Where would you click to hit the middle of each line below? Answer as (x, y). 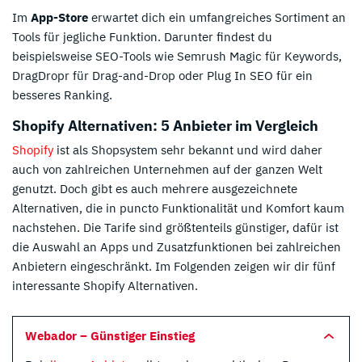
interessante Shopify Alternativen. (105, 285)
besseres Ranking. (62, 95)
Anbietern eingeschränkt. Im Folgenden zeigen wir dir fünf (174, 266)
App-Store (59, 18)
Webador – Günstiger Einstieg (110, 335)
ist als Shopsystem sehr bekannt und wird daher (188, 149)
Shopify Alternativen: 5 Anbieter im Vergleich (165, 126)
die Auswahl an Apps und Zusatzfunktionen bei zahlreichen (177, 246)
